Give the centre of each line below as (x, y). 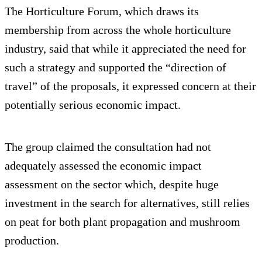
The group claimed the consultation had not (108, 147)
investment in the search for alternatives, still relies (127, 203)
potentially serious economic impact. (93, 105)
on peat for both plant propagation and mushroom (123, 222)
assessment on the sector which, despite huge (112, 185)
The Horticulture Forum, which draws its (102, 11)
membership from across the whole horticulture (118, 30)
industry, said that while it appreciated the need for (125, 49)
